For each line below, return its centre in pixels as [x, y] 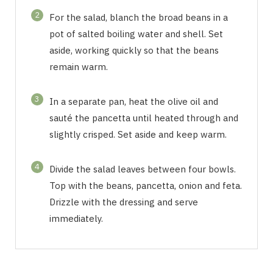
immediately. [76, 218]
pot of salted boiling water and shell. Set [136, 34]
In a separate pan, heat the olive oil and [134, 101]
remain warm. [79, 66]
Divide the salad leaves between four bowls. [143, 169]
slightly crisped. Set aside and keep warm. [138, 134]
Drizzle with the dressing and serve [124, 202]
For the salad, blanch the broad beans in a [139, 17]
